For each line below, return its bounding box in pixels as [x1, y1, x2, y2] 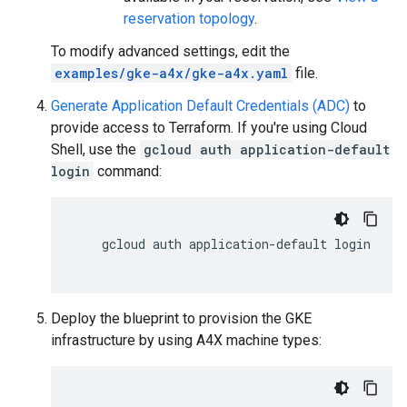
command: [94, 163, 162, 180]
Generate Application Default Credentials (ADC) [51, 97, 350, 114]
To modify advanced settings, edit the [51, 43, 290, 60]
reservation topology [124, 10, 254, 27]
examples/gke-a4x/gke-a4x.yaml [55, 65, 288, 82]
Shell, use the [51, 141, 140, 158]
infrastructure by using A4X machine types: [51, 332, 322, 349]
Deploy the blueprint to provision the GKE [51, 310, 312, 327]
